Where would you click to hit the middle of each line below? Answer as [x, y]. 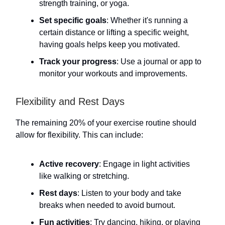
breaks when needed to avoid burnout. [107, 205]
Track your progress [78, 62]
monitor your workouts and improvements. [113, 74]
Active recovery [69, 164]
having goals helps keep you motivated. [109, 44]
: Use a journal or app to [159, 62]
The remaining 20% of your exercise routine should [106, 123]
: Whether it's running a [147, 20]
